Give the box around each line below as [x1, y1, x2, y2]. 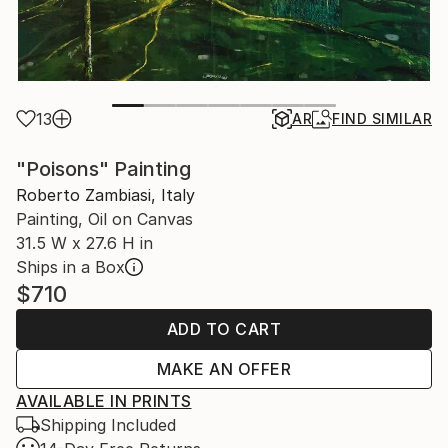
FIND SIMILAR [332, 109, 432, 127]
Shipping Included [40, 414, 176, 435]
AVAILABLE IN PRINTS [16, 390, 192, 411]
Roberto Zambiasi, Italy [16, 184, 195, 205]
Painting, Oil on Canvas [16, 208, 193, 229]
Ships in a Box [16, 256, 125, 277]
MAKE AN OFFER [156, 358, 292, 379]
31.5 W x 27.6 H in [16, 232, 153, 253]
